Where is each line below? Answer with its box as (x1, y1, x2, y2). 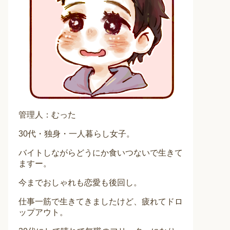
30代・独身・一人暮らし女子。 (18, 129, 135, 139)
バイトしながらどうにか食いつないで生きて (18, 148, 183, 158)
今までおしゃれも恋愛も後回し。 (18, 178, 142, 187)
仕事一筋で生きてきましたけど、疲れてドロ (18, 197, 183, 206)
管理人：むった (18, 110, 76, 120)
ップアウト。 (18, 208, 68, 217)
